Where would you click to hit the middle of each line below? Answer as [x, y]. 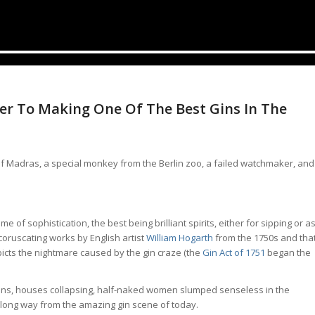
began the [288, 252]
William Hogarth [180, 237]
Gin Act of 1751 [234, 252]
